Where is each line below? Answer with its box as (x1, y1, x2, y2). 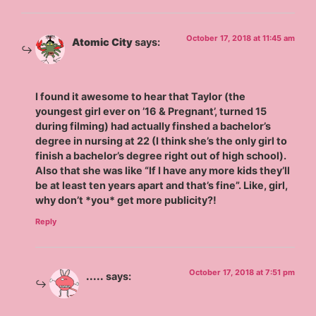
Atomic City (72, 35, 133, 48)
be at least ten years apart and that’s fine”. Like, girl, (35, 179, 288, 192)
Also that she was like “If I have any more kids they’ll (35, 164, 291, 177)
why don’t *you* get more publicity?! (35, 194, 217, 207)
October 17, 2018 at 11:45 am (186, 32, 295, 43)
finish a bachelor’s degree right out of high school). (35, 150, 287, 162)
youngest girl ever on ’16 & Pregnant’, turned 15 (35, 105, 267, 118)
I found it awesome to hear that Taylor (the (35, 90, 246, 103)
